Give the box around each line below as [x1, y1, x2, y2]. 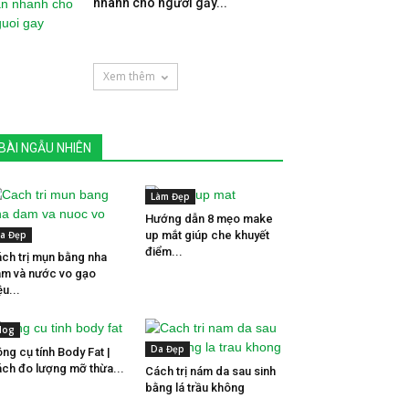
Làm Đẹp [150, 189, 190, 203]
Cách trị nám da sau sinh [144, 363, 276, 378]
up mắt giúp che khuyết [144, 227, 269, 242]
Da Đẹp [150, 341, 184, 355]
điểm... [144, 244, 183, 258]
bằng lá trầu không [144, 380, 245, 394]
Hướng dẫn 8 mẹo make [144, 211, 273, 225]
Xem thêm [102, 68, 155, 84]
